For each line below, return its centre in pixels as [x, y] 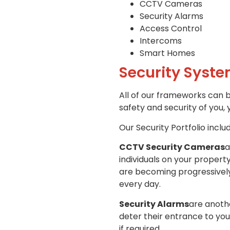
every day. [140, 184]
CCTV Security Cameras [172, 147]
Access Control [171, 29]
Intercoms [161, 41]
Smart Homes [167, 53]
